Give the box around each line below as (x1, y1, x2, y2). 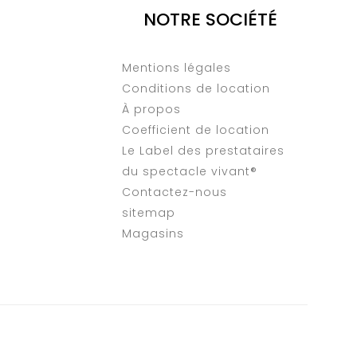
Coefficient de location (121, 121, 269, 138)
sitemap (121, 204, 175, 221)
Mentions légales (121, 59, 231, 76)
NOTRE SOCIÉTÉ (143, 6, 278, 32)
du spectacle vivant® (121, 163, 257, 179)
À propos (121, 100, 181, 117)
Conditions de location (121, 80, 270, 96)
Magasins (121, 225, 184, 241)
